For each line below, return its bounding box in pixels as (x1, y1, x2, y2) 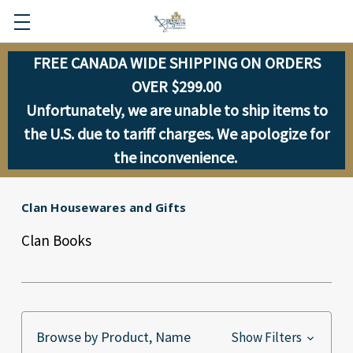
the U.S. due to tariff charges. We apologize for (24, 124, 329, 143)
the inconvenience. (113, 147, 240, 167)
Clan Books (21, 231, 91, 250)
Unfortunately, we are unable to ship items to (25, 100, 328, 120)
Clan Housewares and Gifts (21, 199, 187, 215)
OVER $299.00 (132, 76, 221, 96)
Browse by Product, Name (36, 328, 191, 346)
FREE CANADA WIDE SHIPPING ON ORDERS (32, 53, 321, 72)
